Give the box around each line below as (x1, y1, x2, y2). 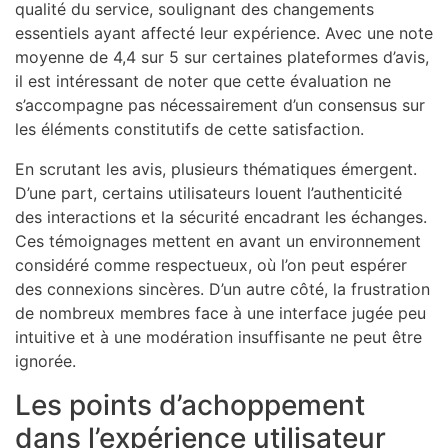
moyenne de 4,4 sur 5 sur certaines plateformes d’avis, (15, 46, 429, 67)
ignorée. (15, 350, 76, 371)
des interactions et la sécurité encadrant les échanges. (15, 206, 427, 227)
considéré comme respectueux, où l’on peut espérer (15, 254, 407, 275)
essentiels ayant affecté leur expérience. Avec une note (15, 22, 433, 43)
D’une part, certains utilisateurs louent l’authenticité (15, 182, 402, 203)
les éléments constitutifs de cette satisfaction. (15, 118, 364, 139)
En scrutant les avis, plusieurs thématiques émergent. (15, 158, 417, 179)
